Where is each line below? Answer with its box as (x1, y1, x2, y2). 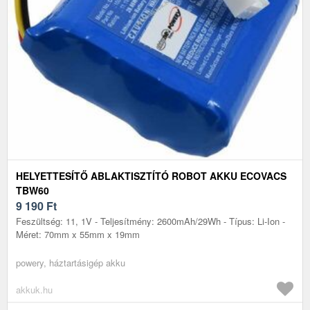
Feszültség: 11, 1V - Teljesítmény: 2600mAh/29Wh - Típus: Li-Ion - (16, 214, 285, 228)
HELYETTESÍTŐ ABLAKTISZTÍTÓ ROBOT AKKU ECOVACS (16, 168, 286, 183)
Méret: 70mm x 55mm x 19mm (16, 227, 140, 241)
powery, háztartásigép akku (16, 255, 125, 269)
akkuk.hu (16, 282, 53, 296)
